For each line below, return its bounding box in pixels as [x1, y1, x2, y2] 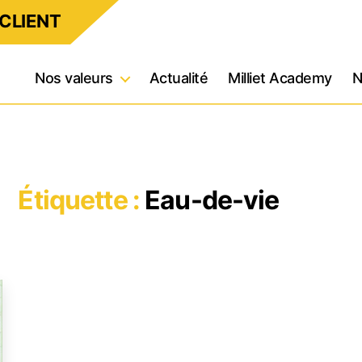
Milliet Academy [228, 69, 332, 86]
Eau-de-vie [145, 184, 280, 216]
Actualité [149, 69, 208, 86]
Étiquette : [18, 184, 140, 216]
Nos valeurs [35, 69, 113, 86]
